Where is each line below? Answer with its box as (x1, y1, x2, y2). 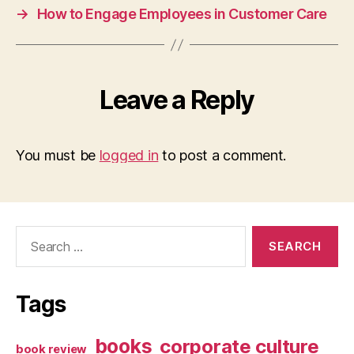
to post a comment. (158, 147, 287, 164)
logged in (99, 147, 159, 164)
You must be (16, 147, 100, 164)
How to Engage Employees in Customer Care (36, 6, 327, 23)
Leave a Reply (100, 85, 254, 116)
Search (9, 225, 53, 243)
